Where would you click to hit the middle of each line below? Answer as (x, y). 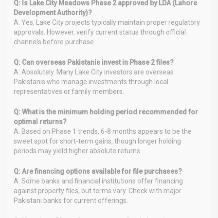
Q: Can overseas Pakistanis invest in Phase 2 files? (94, 62)
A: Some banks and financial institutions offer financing (98, 181)
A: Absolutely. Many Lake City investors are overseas (94, 72)
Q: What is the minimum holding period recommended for (106, 112)
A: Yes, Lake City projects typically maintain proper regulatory (107, 22)
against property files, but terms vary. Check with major (98, 191)
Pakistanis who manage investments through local (91, 82)
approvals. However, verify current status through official (100, 32)
